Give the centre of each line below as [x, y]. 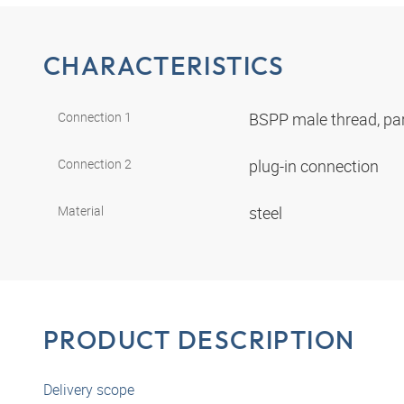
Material [81, 211]
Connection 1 [95, 117]
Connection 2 [95, 164]
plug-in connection [316, 166]
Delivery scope [89, 390]
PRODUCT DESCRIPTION [199, 340]
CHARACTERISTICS [164, 65]
